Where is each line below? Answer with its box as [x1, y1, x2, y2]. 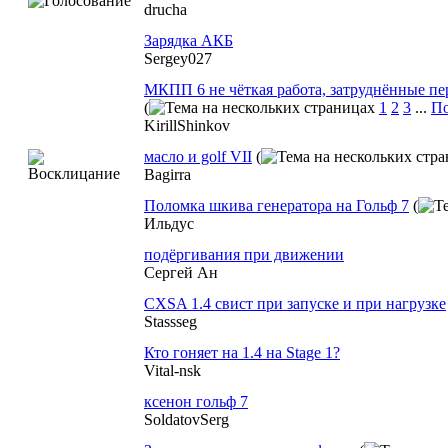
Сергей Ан [144, 264, 218, 281]
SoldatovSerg [144, 411, 229, 428]
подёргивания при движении [144, 246, 344, 263]
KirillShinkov [144, 117, 230, 134]
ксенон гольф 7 [144, 393, 248, 410]
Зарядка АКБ [144, 32, 233, 49]
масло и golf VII [144, 148, 252, 165]
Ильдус [144, 215, 194, 232]
